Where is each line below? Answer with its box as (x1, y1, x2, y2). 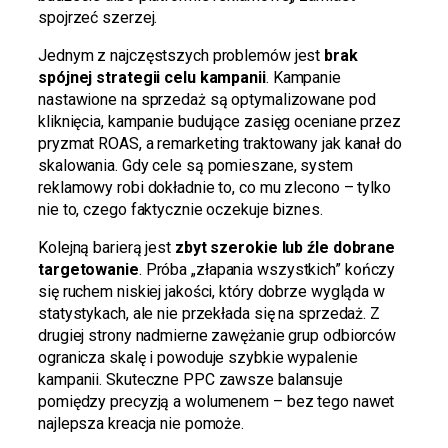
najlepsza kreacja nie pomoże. (38, 413, 245, 433)
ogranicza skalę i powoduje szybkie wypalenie (38, 347, 358, 367)
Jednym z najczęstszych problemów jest (38, 45, 325, 65)
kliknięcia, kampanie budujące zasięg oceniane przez (38, 111, 401, 131)
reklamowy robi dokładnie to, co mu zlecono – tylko (38, 177, 391, 197)
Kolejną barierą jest (38, 237, 175, 257)
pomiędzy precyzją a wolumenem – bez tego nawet (38, 391, 395, 411)
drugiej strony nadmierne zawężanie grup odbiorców (38, 325, 397, 345)
